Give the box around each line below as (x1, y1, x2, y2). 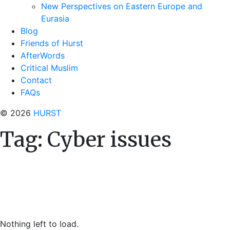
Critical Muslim (21, 63, 78, 73)
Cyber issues (47, 127, 171, 152)
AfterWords (21, 50, 65, 61)
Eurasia (41, 13, 69, 24)
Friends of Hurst (21, 38, 83, 48)
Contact (21, 75, 52, 85)
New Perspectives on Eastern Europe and (41, 1, 202, 11)
